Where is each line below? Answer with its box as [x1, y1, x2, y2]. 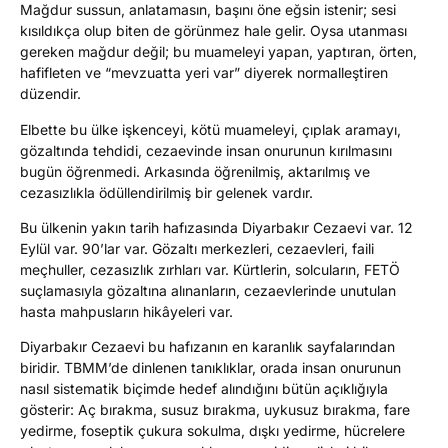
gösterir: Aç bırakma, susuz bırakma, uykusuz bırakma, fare [20, 401, 410, 419]
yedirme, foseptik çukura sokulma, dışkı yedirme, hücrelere [20, 422, 405, 440]
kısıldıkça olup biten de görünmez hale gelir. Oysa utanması [20, 22, 407, 40]
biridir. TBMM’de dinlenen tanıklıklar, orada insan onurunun [20, 359, 401, 377]
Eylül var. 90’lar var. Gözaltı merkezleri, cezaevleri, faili [20, 240, 374, 258]
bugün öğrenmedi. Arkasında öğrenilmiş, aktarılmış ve [20, 162, 370, 180]
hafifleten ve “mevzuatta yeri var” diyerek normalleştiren [20, 64, 388, 82]
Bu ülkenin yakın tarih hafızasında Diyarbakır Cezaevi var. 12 [20, 219, 413, 237]
